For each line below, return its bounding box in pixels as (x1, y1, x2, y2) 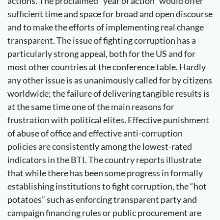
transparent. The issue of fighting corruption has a (7, 34, 196, 46)
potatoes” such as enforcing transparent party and (7, 193, 197, 205)
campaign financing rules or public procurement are (7, 207, 201, 218)
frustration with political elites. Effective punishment (7, 114, 209, 125)
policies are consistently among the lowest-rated (7, 140, 192, 152)
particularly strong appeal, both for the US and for (7, 48, 195, 59)
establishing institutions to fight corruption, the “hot (7, 180, 207, 192)
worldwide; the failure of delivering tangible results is (7, 87, 210, 99)
